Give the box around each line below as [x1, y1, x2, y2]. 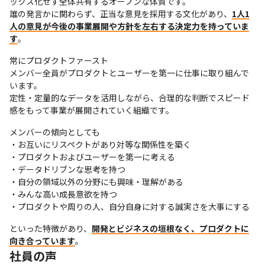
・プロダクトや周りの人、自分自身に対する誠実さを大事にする [9, 200, 250, 212]
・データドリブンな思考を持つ [9, 163, 125, 175]
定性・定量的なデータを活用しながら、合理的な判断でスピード [9, 91, 250, 104]
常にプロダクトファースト [9, 54, 108, 66]
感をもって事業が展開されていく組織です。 [9, 104, 174, 116]
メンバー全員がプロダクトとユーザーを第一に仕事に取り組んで [9, 66, 249, 79]
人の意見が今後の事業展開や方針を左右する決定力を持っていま [9, 20, 249, 32]
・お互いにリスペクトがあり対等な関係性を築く [9, 138, 191, 150]
